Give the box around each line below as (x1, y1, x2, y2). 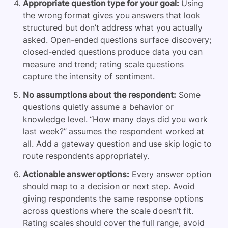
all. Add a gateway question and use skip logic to (23, 138, 212, 149)
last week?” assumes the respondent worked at (23, 126, 205, 136)
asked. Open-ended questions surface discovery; (23, 34, 211, 45)
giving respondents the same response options (23, 193, 203, 204)
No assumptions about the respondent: (23, 89, 176, 100)
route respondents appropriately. (23, 150, 150, 161)
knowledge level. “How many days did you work (23, 113, 208, 124)
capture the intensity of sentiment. (23, 71, 155, 81)
